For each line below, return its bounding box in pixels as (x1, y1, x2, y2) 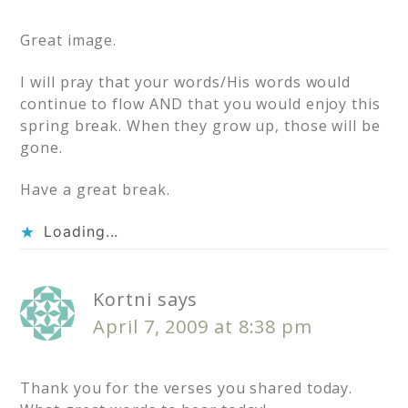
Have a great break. (20, 179, 170, 200)
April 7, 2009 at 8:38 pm (93, 314, 312, 340)
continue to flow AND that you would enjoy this (20, 94, 381, 115)
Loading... (44, 222, 119, 241)
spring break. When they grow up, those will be (20, 116, 381, 137)
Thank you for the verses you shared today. (20, 378, 353, 399)
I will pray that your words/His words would (20, 72, 352, 93)
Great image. (20, 30, 117, 51)
